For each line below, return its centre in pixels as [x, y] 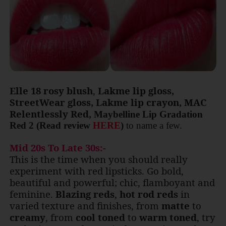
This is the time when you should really [98, 159]
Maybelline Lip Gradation [148, 115]
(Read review [64, 126]
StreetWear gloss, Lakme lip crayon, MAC [108, 102]
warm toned [168, 217]
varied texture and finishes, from [85, 206]
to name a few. [154, 126]
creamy [27, 217]
